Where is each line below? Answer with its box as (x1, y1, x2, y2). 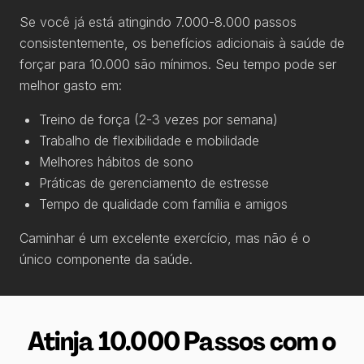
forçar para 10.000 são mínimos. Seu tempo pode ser (19, 56, 336, 72)
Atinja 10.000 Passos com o (28, 324, 336, 358)
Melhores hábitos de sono (39, 154, 193, 170)
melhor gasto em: (19, 77, 122, 93)
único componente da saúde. (19, 251, 193, 267)
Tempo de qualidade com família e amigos (39, 196, 288, 212)
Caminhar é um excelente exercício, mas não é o (19, 230, 310, 246)
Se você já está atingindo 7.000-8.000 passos (19, 14, 297, 30)
